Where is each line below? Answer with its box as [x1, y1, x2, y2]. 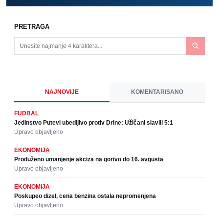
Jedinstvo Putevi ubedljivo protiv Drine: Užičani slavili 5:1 [14, 119, 173, 127]
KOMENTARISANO [131, 88, 183, 96]
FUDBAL [14, 110, 39, 117]
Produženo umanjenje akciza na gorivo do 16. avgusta [14, 156, 163, 163]
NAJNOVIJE [45, 88, 79, 96]
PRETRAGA [14, 23, 49, 31]
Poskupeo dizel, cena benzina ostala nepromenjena [14, 193, 156, 200]
